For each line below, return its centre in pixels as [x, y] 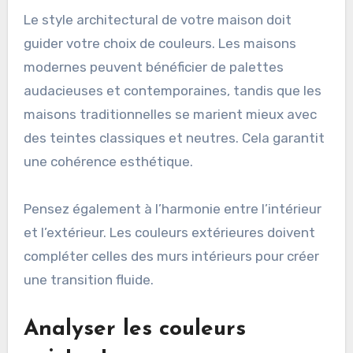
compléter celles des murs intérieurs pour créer [171, 256]
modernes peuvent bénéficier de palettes [153, 67]
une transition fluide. [88, 279]
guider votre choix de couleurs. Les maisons [160, 43]
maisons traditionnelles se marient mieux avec [170, 114]
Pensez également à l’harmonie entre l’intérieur [172, 208]
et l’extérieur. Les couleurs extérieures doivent [169, 232]
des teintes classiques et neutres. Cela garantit [174, 137]
